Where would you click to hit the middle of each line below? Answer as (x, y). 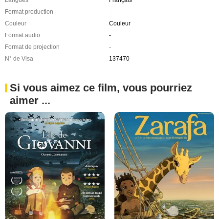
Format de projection (32, 47)
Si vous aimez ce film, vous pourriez (101, 88)
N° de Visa (19, 59)
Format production (29, 12)
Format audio (22, 35)
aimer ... (30, 101)
